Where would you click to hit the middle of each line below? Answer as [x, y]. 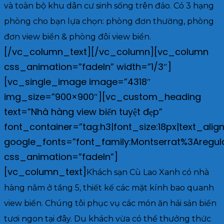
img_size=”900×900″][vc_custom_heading [102, 96]
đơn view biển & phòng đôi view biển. [77, 36]
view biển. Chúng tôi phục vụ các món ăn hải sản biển [110, 203]
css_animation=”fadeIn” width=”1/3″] [88, 66]
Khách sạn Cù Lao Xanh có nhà [148, 172]
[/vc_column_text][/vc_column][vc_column [106, 51]
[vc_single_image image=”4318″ [77, 81]
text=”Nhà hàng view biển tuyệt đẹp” [83, 111]
